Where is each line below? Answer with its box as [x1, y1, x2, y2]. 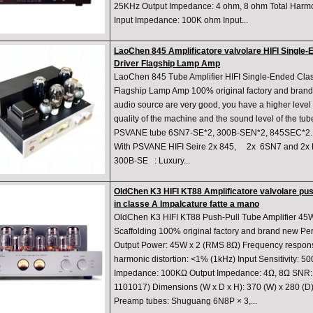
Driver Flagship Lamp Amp [114, 59, 220, 69]
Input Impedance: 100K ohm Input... [114, 15, 248, 26]
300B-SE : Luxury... [114, 156, 190, 166]
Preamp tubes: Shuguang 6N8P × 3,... [114, 296, 257, 307]
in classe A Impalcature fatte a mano [114, 199, 259, 210]
